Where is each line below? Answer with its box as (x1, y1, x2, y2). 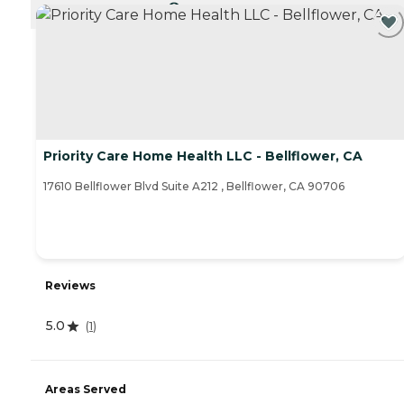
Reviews (45, 279, 96, 293)
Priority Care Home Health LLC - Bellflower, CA (43, 148, 363, 165)
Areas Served (45, 382, 126, 397)
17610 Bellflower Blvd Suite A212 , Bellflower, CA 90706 (43, 179, 344, 194)
